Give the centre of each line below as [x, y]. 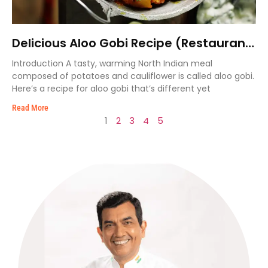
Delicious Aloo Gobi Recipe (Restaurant [131, 43]
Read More [30, 108]
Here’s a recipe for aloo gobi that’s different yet [111, 89]
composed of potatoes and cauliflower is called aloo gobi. [133, 76]
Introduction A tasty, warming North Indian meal [112, 63]
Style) [30, 57]
